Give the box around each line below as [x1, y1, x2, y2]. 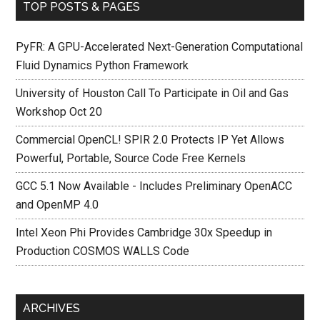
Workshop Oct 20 [16, 105, 103, 119]
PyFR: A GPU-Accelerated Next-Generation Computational [16, 40, 304, 54]
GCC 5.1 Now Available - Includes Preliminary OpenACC [16, 179, 293, 193]
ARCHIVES [23, 301, 81, 315]
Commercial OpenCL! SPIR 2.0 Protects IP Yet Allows [16, 133, 285, 146]
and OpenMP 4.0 [16, 198, 99, 211]
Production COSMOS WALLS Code [16, 244, 190, 258]
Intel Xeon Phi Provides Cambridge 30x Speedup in [16, 226, 273, 239]
